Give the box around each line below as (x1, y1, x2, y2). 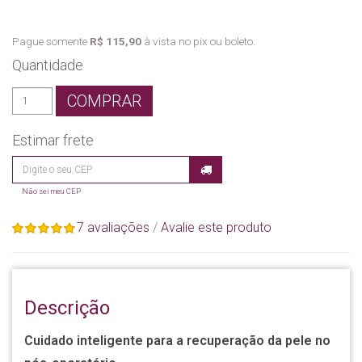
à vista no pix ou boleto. (141, 35, 255, 48)
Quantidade (12, 57, 83, 74)
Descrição (24, 297, 110, 319)
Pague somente (12, 35, 90, 48)
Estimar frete (12, 132, 94, 149)
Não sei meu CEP (22, 187, 81, 196)
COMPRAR (67, 91, 141, 111)
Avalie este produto (161, 220, 271, 235)
